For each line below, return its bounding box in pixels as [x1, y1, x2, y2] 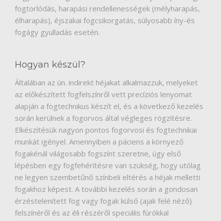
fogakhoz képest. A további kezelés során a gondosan [15, 184, 198, 194]
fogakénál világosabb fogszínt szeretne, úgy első [15, 148, 181, 159]
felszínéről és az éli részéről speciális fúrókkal [15, 208, 169, 218]
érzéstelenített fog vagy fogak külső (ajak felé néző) [15, 196, 192, 206]
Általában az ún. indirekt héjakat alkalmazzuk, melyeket [15, 77, 198, 88]
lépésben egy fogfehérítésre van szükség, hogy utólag [15, 160, 201, 171]
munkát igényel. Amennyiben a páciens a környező [15, 137, 184, 147]
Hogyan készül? [15, 59, 85, 71]
